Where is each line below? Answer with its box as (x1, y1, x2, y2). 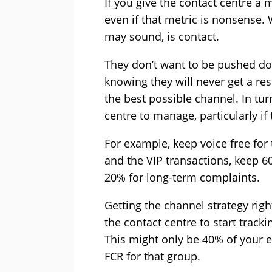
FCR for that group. (104, 249, 200, 264)
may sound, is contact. (104, 29, 219, 44)
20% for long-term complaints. (104, 170, 260, 185)
